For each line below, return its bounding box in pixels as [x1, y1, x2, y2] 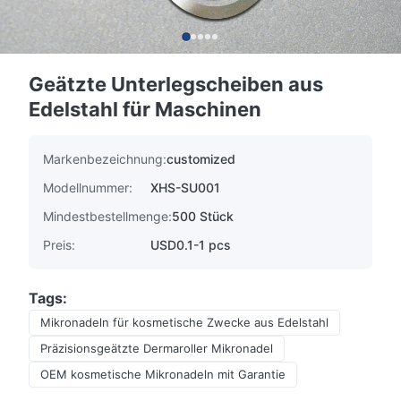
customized [166, 151, 235, 166]
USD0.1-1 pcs [150, 237, 231, 252]
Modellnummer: [43, 180, 132, 195]
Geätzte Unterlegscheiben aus [29, 73, 323, 96]
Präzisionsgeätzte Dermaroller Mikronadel [40, 341, 273, 355]
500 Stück [172, 209, 234, 224]
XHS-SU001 [150, 180, 220, 195]
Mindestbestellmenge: [43, 209, 172, 224]
